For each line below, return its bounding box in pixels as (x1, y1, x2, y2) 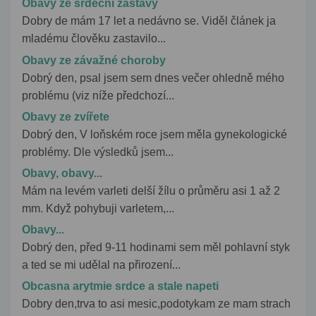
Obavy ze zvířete (22, 110, 109, 123)
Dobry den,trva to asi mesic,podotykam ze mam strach (22, 298, 291, 310)
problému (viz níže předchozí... (22, 89, 174, 102)
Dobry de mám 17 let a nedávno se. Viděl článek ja (22, 15, 276, 28)
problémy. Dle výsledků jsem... (22, 145, 174, 158)
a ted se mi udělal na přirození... (22, 259, 181, 272)
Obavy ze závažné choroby (22, 54, 166, 66)
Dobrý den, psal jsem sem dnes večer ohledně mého (22, 71, 284, 84)
